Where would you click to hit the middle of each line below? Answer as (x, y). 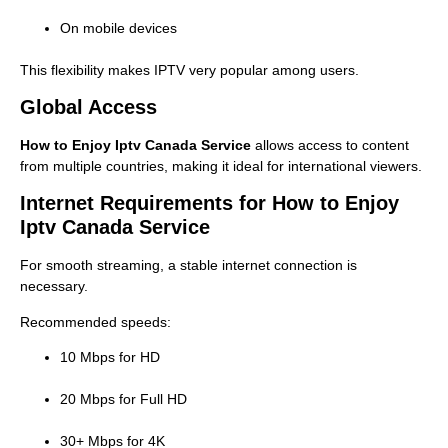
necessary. (54, 286)
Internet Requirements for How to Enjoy (209, 203)
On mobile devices (118, 27)
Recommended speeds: (95, 321)
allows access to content (330, 144)
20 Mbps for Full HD (123, 399)
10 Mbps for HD (110, 357)
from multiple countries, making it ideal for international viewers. (221, 165)
